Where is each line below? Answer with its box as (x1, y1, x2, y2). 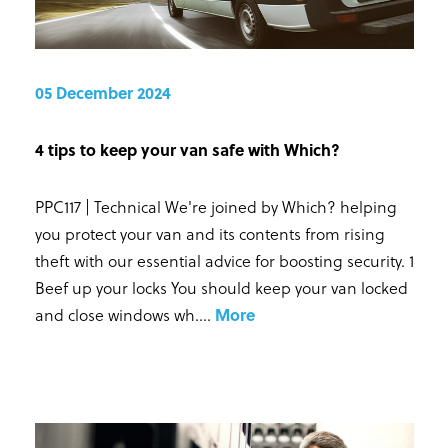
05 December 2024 (34, 80, 171, 104)
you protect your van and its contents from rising (34, 221, 385, 245)
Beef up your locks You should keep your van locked (34, 275, 408, 299)
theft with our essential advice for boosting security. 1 (34, 248, 414, 272)
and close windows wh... (34, 302, 207, 326)
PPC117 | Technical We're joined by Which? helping (34, 194, 397, 218)
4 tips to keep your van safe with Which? (34, 137, 340, 161)
